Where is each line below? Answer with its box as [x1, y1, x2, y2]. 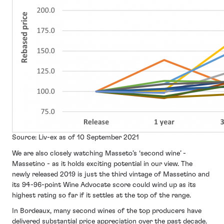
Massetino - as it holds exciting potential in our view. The [12, 160, 192, 167]
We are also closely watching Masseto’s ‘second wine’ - [12, 149, 186, 157]
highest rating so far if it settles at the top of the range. [12, 191, 195, 199]
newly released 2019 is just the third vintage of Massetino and [12, 170, 209, 178]
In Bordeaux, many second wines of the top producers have [12, 207, 201, 215]
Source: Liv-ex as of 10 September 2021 [12, 134, 139, 141]
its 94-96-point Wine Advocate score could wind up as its [12, 181, 196, 188]
